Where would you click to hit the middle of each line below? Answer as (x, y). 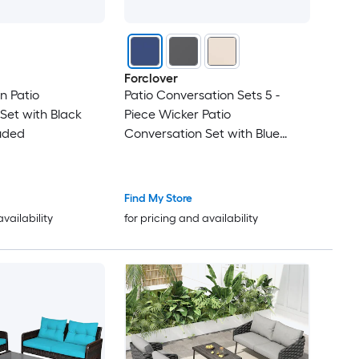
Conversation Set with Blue (202, 133)
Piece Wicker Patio (177, 114)
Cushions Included (177, 152)
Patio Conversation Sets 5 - (202, 95)
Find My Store (158, 199)
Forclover (151, 78)
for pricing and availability (191, 219)
